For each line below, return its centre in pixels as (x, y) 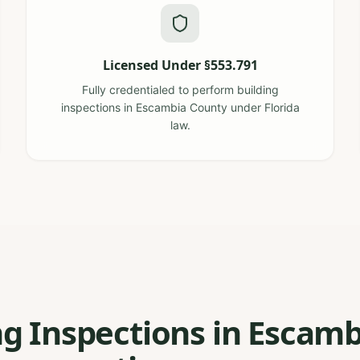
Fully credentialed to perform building (180, 90)
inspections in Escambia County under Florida (180, 107)
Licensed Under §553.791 (180, 65)
